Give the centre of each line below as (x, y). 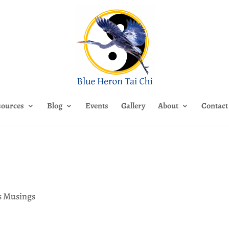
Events (97, 106)
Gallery (133, 106)
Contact (215, 106)
